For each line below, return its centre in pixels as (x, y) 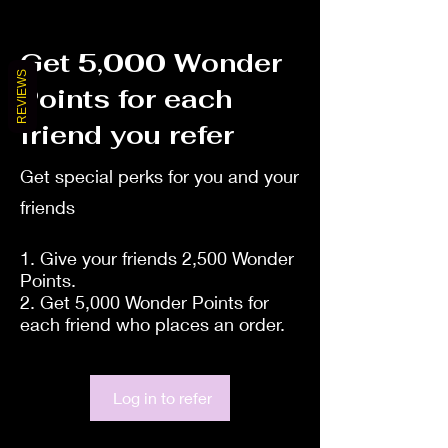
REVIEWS (22, 96)
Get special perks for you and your (159, 175)
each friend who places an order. (152, 323)
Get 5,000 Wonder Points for (154, 301)
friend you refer (127, 134)
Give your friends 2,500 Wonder (167, 257)
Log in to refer (162, 397)
